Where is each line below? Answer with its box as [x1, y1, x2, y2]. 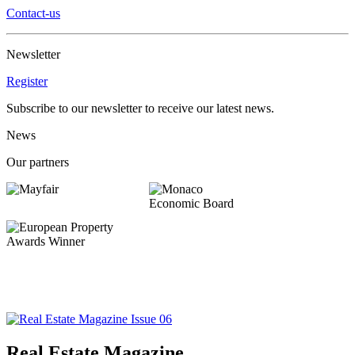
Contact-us [6, 6, 60, 20]
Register [6, 74, 48, 88]
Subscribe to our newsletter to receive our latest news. [6, 101, 274, 115]
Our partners [6, 155, 69, 169]
